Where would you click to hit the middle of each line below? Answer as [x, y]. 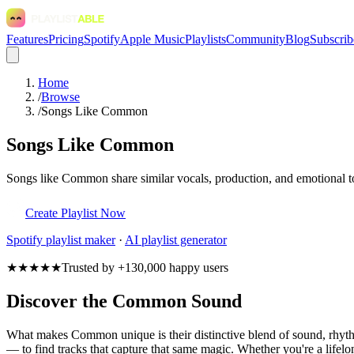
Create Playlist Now [75, 213]
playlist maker [79, 239]
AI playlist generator [176, 239]
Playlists [205, 39]
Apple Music [153, 39]
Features [27, 39]
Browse [60, 97]
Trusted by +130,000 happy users [145, 267]
